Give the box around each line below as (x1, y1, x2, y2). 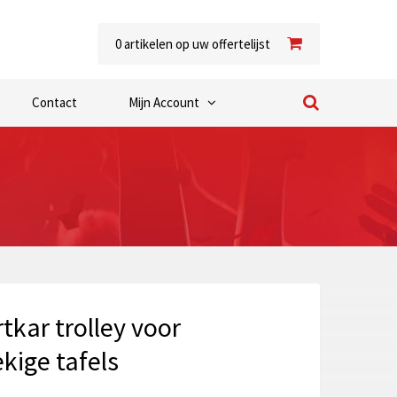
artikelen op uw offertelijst (121, 35, 270, 52)
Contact (32, 94, 77, 112)
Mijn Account (128, 94, 199, 112)
